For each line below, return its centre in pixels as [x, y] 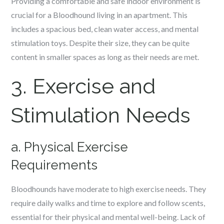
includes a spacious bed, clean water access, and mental [105, 29]
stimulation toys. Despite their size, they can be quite [100, 43]
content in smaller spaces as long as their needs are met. [105, 57]
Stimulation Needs [101, 115]
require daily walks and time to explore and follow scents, [108, 203]
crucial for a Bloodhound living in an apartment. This [99, 15]
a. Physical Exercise [70, 147]
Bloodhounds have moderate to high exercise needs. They [109, 189]
